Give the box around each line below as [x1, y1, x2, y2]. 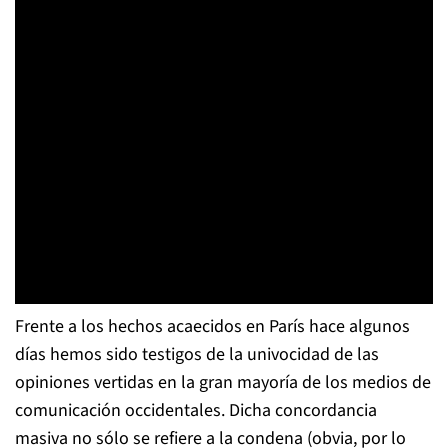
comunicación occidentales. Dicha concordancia [15, 398, 377, 423]
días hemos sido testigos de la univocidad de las [15, 342, 379, 367]
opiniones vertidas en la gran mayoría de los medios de [15, 370, 431, 395]
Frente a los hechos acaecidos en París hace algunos [15, 314, 410, 339]
